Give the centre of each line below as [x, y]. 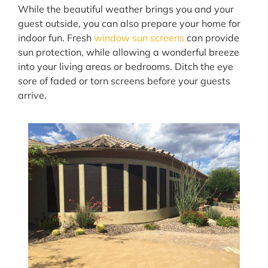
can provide [212, 38]
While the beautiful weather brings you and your [126, 9]
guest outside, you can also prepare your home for [129, 24]
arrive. [32, 95]
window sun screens [139, 38]
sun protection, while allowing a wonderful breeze [129, 52]
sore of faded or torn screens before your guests [124, 81]
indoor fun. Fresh [56, 38]
